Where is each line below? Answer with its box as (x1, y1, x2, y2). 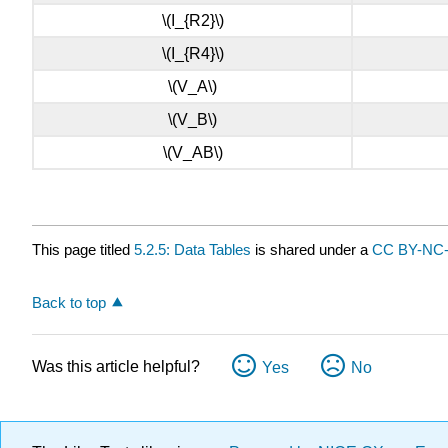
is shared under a (251, 240, 372, 258)
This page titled (32, 240, 134, 258)
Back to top (32, 293, 106, 311)
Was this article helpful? (32, 357, 200, 375)
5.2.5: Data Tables (134, 240, 251, 258)
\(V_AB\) (162, 144, 223, 162)
